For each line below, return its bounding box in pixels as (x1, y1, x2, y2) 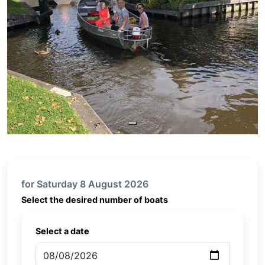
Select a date (35, 226, 89, 236)
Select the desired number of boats (21, 195, 168, 205)
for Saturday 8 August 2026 (21, 178, 148, 190)
